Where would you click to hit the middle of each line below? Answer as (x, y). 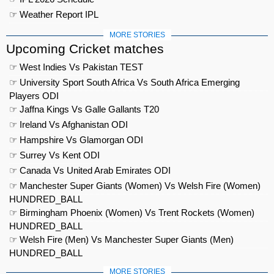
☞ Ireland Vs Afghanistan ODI (68, 124)
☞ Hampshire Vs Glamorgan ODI (76, 140)
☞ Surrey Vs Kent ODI (54, 155)
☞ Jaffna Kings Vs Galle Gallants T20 (84, 109)
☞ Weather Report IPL (54, 14)
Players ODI (34, 96)
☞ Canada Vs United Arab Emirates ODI (90, 170)
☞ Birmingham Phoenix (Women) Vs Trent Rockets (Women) (132, 213)
